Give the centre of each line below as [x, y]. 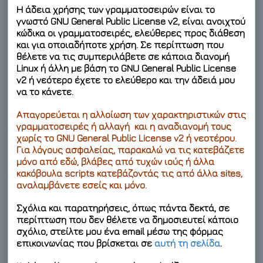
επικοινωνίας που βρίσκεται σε [86, 243]
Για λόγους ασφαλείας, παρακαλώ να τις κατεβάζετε [131, 149]
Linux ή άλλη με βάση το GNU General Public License [127, 68]
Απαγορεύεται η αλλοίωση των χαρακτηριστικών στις [131, 114]
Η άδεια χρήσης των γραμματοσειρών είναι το [116, 9]
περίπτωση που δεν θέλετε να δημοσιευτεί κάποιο [128, 220]
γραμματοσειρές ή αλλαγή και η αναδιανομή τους [124, 126]
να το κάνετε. [45, 91]
